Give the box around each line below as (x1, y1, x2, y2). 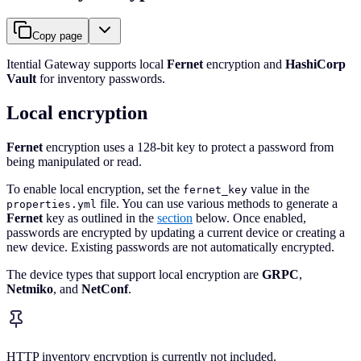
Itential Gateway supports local (6, 57, 167, 72)
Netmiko (6, 282, 53, 297)
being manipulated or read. (6, 155, 142, 169)
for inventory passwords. (36, 72, 165, 86)
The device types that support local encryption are (6, 268, 262, 282)
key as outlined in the (43, 211, 157, 226)
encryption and (203, 57, 285, 72)
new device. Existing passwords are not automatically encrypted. (6, 240, 334, 255)
